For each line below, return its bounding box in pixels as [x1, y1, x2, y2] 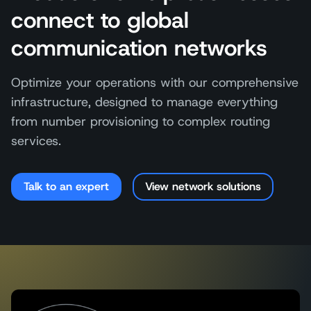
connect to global [11, 6, 189, 35]
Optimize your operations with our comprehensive [11, 74, 299, 92]
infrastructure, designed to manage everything [11, 94, 278, 111]
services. [11, 133, 61, 150]
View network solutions [145, 179, 261, 194]
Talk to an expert [24, 179, 109, 194]
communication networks [11, 33, 267, 63]
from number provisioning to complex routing [11, 113, 270, 131]
